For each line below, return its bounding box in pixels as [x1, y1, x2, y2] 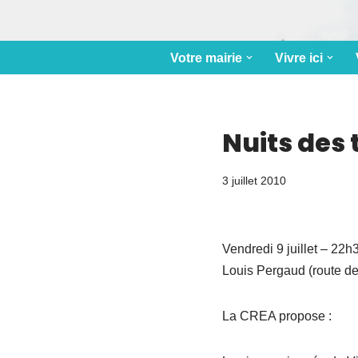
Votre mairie [169, 51, 242, 65]
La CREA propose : [221, 309, 332, 323]
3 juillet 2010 [221, 174, 286, 187]
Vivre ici [274, 51, 323, 65]
